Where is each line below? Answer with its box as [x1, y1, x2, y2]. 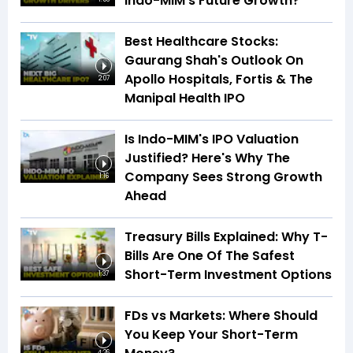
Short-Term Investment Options [124, 265, 332, 284]
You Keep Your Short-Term [124, 325, 298, 344]
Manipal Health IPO [124, 88, 245, 107]
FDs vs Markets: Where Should [124, 306, 318, 325]
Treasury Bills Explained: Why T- [124, 227, 328, 246]
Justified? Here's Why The [124, 148, 290, 167]
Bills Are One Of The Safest [124, 246, 295, 265]
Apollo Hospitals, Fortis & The [124, 69, 313, 88]
